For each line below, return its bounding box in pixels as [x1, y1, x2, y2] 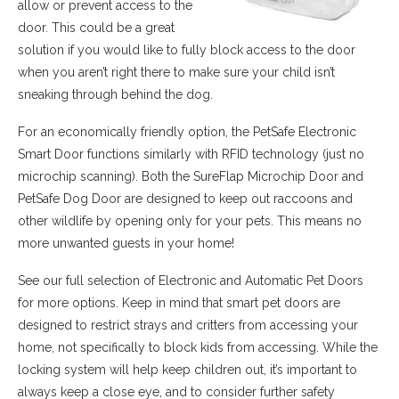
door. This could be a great [18, 20, 175, 35]
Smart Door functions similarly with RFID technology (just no [18, 147, 364, 161]
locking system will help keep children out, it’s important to [18, 362, 357, 377]
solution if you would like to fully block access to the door [18, 43, 355, 57]
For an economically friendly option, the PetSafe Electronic [18, 125, 356, 139]
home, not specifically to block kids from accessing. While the [18, 340, 378, 354]
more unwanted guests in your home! [18, 236, 234, 250]
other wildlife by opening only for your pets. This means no [18, 214, 362, 228]
